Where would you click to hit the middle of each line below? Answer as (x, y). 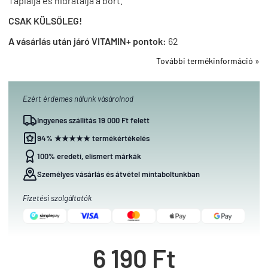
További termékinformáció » (208, 61)
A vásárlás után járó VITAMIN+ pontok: (87, 41)
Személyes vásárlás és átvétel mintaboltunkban (118, 174)
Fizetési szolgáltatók (57, 198)
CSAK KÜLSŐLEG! (45, 21)
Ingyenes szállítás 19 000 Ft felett (93, 120)
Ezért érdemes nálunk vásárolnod (78, 99)
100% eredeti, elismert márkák (89, 156)
